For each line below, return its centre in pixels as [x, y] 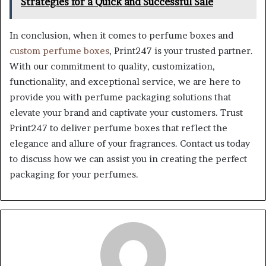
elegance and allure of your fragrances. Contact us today [130, 143]
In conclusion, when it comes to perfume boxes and [121, 35]
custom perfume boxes [59, 50]
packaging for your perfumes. [74, 174]
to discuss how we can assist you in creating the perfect [128, 159]
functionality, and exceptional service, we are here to [125, 81]
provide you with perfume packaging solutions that [120, 97]
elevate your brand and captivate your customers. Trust [126, 112]
